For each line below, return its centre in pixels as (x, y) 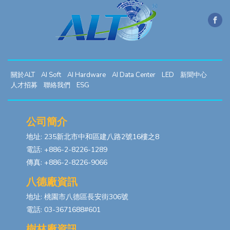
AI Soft (51, 75)
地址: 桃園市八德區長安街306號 (77, 197)
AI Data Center (134, 75)
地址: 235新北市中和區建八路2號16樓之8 (93, 137)
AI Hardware (87, 75)
